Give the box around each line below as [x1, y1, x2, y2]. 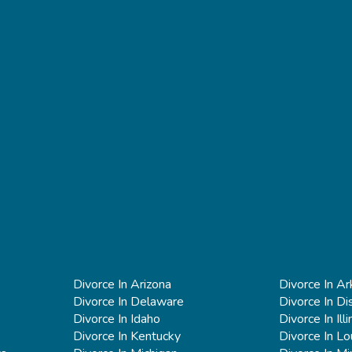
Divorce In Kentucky [72, 327, 181, 345]
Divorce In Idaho [72, 310, 160, 328]
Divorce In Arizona [72, 275, 171, 293]
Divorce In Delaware [72, 292, 184, 310]
